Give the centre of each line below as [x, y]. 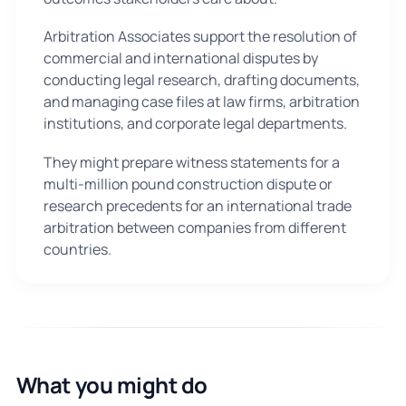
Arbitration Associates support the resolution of [200, 37]
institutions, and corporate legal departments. [195, 124]
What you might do [111, 384]
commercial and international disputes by [180, 58]
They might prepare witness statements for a [191, 162]
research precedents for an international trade [197, 205]
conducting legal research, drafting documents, [201, 80]
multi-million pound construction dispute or [188, 184]
